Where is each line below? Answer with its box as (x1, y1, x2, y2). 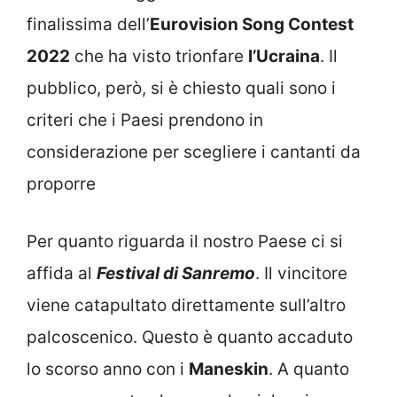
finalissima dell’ (27, 14, 150, 35)
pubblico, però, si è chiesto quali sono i (27, 78, 336, 99)
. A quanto (269, 358, 349, 379)
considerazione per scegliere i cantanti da (27, 142, 361, 163)
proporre (27, 174, 96, 195)
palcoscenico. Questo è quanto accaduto (27, 326, 353, 347)
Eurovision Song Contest (150, 14, 354, 35)
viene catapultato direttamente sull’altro (27, 294, 346, 315)
